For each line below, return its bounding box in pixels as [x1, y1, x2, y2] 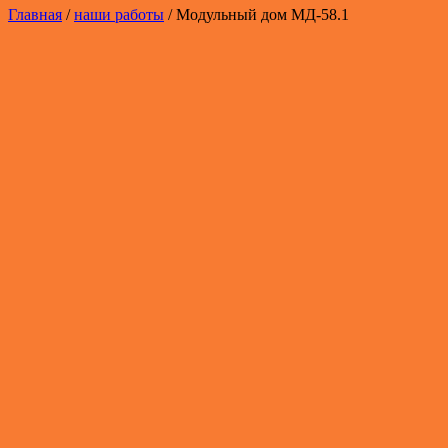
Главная [8, 6, 62, 23]
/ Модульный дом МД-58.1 [164, 6, 349, 23]
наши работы [74, 6, 164, 23]
